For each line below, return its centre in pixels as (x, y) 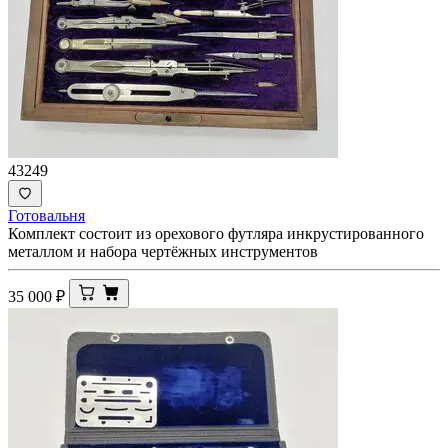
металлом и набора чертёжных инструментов (163, 251)
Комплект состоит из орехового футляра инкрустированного (216, 233)
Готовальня (46, 215)
